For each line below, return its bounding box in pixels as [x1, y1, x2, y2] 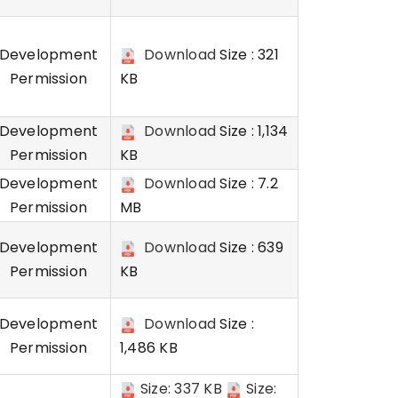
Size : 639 [216, 237, 283, 258]
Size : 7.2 [216, 173, 278, 194]
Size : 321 [216, 44, 279, 65]
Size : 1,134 [216, 121, 289, 141]
